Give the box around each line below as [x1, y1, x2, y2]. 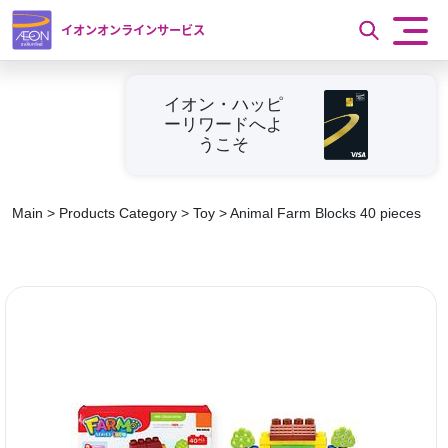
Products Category [59, 205, 177, 221]
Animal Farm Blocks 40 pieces [230, 205, 421, 221]
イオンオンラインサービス [61, 21, 205, 40]
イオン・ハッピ [164, 95, 283, 114]
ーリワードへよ [164, 115, 283, 134]
